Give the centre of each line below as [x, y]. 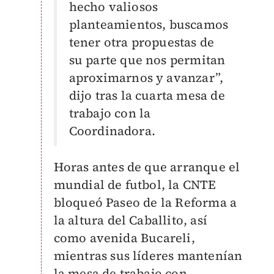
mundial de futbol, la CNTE [135, 185]
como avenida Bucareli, [124, 238]
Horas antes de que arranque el [147, 167]
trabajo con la [110, 113]
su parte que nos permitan [147, 60]
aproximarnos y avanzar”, [146, 78]
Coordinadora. [112, 131]
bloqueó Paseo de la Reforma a [145, 202]
